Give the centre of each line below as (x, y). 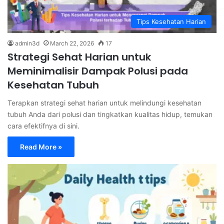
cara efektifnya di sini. (43, 125)
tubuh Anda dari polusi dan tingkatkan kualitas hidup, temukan (110, 114)
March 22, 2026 (72, 43)
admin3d (27, 43)
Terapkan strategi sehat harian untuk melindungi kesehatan (104, 102)
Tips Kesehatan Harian (171, 21)
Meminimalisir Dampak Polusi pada (98, 71)
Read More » (41, 146)
